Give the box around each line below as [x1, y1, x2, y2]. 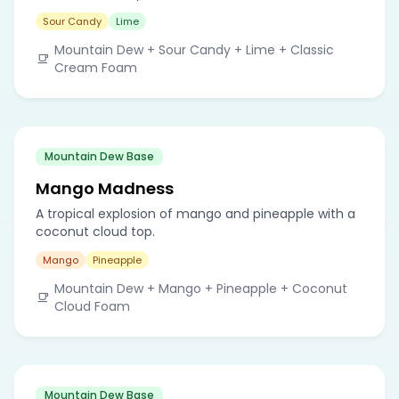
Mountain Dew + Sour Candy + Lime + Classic [53, 40, 334, 59]
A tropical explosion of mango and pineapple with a [36, 204, 355, 223]
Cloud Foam [53, 297, 130, 315]
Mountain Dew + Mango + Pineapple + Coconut [53, 279, 347, 297]
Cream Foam [53, 58, 137, 77]
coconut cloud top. [36, 222, 155, 240]
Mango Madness [36, 176, 174, 199]
